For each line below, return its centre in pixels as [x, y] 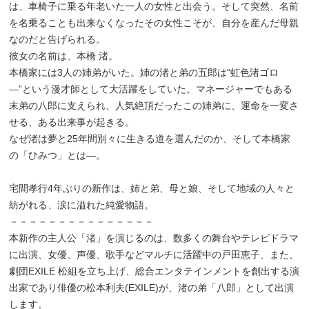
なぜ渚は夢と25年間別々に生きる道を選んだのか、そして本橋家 [150, 139]
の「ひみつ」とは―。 [58, 156]
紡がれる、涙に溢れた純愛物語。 [82, 205]
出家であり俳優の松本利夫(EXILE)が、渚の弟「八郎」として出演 [152, 288]
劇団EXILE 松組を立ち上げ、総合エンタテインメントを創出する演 [154, 271]
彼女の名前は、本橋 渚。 [64, 56]
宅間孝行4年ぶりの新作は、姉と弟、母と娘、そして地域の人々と [152, 189]
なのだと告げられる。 [58, 40]
